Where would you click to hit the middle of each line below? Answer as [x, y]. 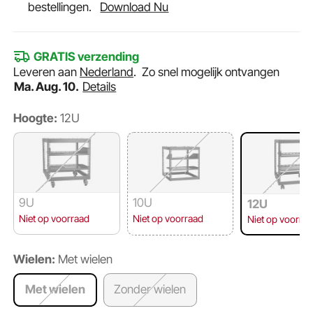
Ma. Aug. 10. [48, 87]
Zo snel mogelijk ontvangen [211, 72]
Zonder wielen [150, 290]
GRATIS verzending [86, 57]
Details [100, 87]
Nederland [107, 72]
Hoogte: [36, 118]
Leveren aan [47, 72]
